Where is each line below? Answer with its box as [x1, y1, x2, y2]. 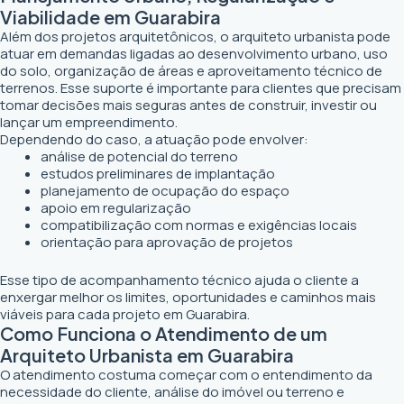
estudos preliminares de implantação [41, 164, 275, 183]
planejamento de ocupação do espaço [41, 181, 289, 200]
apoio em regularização [41, 198, 191, 217]
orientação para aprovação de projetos [41, 233, 293, 252]
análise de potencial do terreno [41, 147, 238, 166]
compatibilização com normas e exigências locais [41, 216, 357, 234]
